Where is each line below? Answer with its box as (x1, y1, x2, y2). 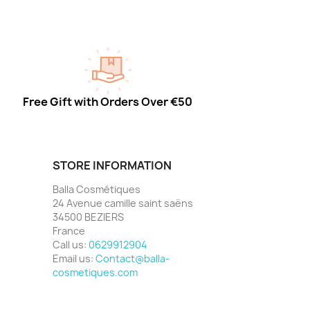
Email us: (53, 252, 95, 265)
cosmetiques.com (53, 266, 138, 279)
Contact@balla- (95, 252, 170, 265)
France (53, 224, 85, 237)
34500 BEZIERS (53, 210, 124, 224)
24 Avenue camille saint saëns (53, 197, 193, 210)
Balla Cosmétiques (53, 183, 140, 196)
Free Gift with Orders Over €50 (23, 94, 193, 109)
